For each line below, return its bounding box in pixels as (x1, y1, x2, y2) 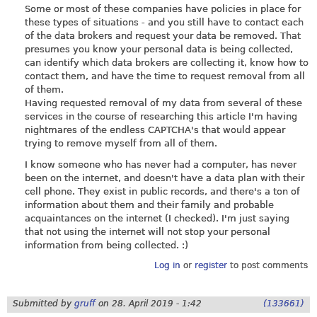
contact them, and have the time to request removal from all (25, 71, 305, 82)
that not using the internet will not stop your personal (25, 226, 270, 237)
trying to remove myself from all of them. (25, 138, 217, 149)
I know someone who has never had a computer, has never (25, 158, 296, 170)
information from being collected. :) (25, 239, 188, 250)
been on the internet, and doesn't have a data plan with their (25, 172, 304, 183)
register (194, 260, 227, 270)
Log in (154, 260, 180, 270)
